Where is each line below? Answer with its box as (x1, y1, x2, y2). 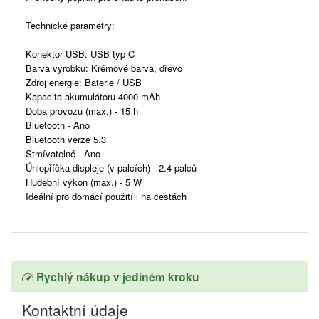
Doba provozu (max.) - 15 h (26, 103, 138, 117)
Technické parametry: (26, 18, 115, 32)
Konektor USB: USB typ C (26, 46, 135, 61)
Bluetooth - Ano (26, 117, 90, 132)
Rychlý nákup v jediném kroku (33, 268, 199, 285)
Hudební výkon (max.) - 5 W (26, 174, 142, 189)
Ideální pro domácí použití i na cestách (26, 189, 187, 203)
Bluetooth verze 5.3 (26, 132, 106, 146)
